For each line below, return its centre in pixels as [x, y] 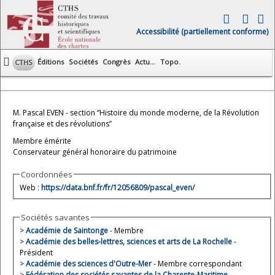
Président [37, 252]
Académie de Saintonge [67, 230]
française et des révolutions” [62, 124]
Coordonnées [47, 174]
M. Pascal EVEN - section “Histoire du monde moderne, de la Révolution [136, 113]
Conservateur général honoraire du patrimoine [95, 152]
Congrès [116, 62]
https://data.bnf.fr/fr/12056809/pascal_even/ [118, 188]
